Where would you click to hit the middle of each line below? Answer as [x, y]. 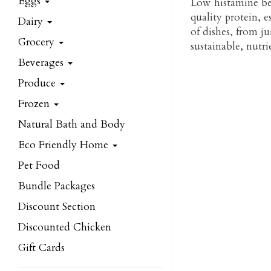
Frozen [35, 104]
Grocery [38, 42]
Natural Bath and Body [72, 124]
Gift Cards [41, 248]
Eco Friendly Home [65, 145]
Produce [38, 83]
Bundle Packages [57, 186]
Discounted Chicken [65, 227]
